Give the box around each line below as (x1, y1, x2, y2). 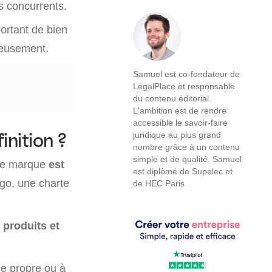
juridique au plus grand (133, 129, 221, 140)
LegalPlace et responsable (133, 81, 235, 92)
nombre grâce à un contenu (133, 141, 240, 152)
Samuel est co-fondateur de (133, 69, 240, 80)
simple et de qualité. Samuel (133, 154, 242, 165)
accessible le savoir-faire (133, 117, 228, 128)
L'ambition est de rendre (133, 105, 226, 116)
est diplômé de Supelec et (133, 166, 233, 177)
